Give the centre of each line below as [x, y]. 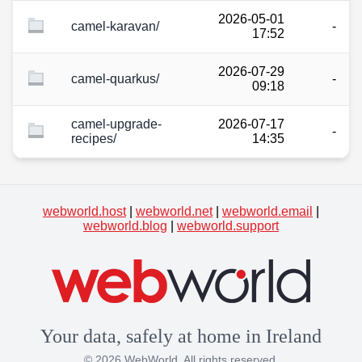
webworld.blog [125, 226]
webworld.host [84, 211]
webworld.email [267, 211]
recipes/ [94, 139]
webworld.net [174, 211]
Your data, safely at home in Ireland [181, 336]
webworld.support [228, 226]
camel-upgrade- [116, 124]
